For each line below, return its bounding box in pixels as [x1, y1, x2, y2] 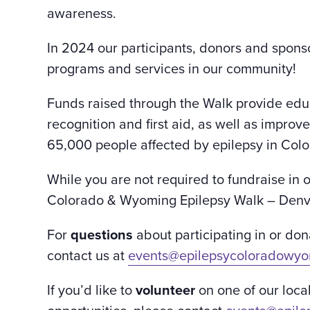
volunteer [136, 279, 195, 300]
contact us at [47, 244, 128, 265]
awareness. [47, 2, 116, 23]
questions [67, 224, 136, 244]
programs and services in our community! [47, 57, 296, 78]
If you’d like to [47, 279, 136, 300]
